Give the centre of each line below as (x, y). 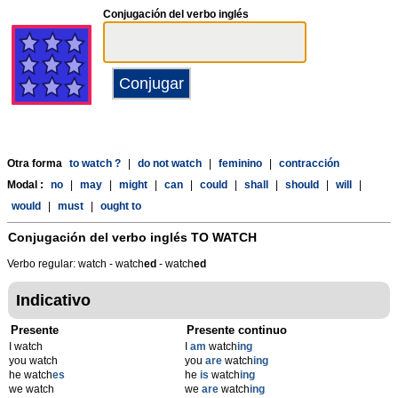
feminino (240, 163)
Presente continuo (237, 330)
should (302, 185)
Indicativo (53, 300)
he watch (31, 375)
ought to (121, 206)
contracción (309, 163)
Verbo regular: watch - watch (76, 264)
